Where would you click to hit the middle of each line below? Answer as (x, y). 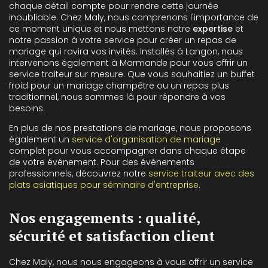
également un (40, 139)
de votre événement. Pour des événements (102, 162)
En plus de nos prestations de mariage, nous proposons (130, 128)
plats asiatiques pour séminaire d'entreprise (104, 185)
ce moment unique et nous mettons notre (101, 28)
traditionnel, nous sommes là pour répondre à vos (117, 97)
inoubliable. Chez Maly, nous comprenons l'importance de (134, 17)
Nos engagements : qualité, (104, 217)
